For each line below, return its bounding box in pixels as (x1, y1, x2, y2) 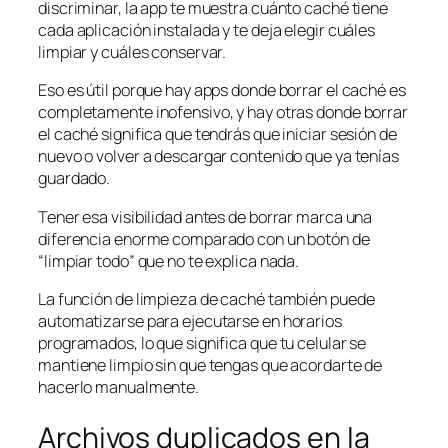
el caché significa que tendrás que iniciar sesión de (38, 123, 397, 146)
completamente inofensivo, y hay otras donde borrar (38, 101, 408, 124)
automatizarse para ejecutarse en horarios (38, 309, 342, 332)
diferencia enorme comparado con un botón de (38, 227, 370, 250)
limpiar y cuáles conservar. (38, 41, 227, 64)
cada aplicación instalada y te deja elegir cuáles (38, 19, 376, 42)
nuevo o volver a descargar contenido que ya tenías (38, 145, 399, 168)
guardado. (38, 167, 111, 190)
